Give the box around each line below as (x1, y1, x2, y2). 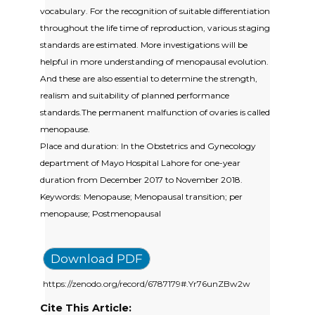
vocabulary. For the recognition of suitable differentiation (40, 5, 270, 16)
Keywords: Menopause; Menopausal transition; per (40, 191, 243, 202)
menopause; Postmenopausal (40, 207, 161, 219)
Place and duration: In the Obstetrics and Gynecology (40, 140, 256, 151)
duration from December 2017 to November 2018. (40, 174, 243, 185)
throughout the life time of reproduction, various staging (40, 22, 270, 33)
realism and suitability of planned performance (40, 89, 229, 101)
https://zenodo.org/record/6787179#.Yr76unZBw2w (43, 278, 250, 289)
